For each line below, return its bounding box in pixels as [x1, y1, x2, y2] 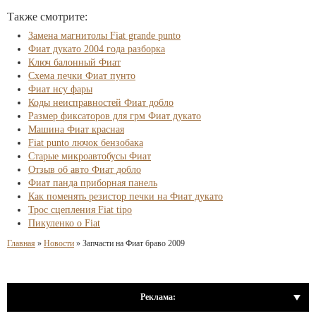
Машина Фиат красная [28, 124, 124, 135]
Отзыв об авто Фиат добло [28, 164, 141, 175]
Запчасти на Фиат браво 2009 [83, 238, 185, 248]
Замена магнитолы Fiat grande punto [28, 30, 181, 41]
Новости [44, 238, 74, 248]
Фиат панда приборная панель [28, 178, 157, 188]
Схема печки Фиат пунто [28, 71, 135, 81]
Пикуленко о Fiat [28, 218, 100, 229]
